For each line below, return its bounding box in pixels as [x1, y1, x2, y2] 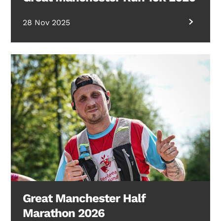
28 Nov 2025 [23, 18, 71, 28]
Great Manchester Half [23, 191, 146, 205]
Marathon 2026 [23, 206, 105, 220]
